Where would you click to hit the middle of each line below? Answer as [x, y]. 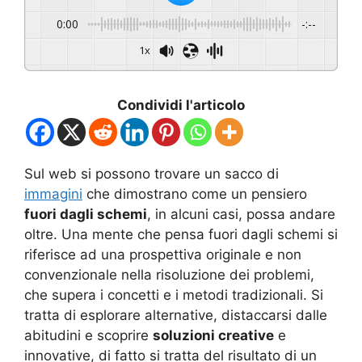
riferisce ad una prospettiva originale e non [163, 254]
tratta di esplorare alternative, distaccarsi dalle [176, 315]
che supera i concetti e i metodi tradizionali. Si [174, 295]
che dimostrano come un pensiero [195, 194]
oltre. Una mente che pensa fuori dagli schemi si [181, 234]
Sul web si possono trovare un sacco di [152, 173]
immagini [53, 194]
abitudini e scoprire [88, 335]
